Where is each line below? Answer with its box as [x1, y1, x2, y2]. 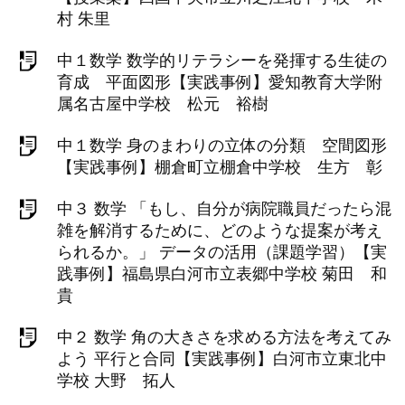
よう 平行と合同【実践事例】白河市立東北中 [57, 350, 387, 368]
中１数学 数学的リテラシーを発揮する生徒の [57, 52, 387, 70]
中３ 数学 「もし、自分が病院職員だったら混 [57, 200, 391, 218]
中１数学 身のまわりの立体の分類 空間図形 [57, 137, 387, 155]
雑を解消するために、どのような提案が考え [57, 221, 382, 240]
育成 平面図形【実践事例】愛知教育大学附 [57, 73, 382, 91]
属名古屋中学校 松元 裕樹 [57, 95, 268, 113]
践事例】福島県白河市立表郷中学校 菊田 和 [57, 265, 387, 283]
